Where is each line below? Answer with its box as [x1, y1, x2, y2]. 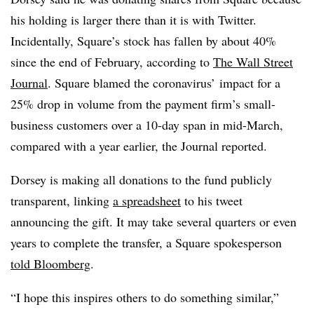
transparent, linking [11, 192, 113, 209]
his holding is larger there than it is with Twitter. [11, 11, 257, 28]
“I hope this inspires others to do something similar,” [11, 289, 279, 306]
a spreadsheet [113, 192, 181, 209]
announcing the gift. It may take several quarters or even [11, 213, 296, 230]
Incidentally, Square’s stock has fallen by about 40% [11, 32, 276, 49]
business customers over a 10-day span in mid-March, [11, 116, 283, 133]
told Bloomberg [11, 255, 90, 272]
